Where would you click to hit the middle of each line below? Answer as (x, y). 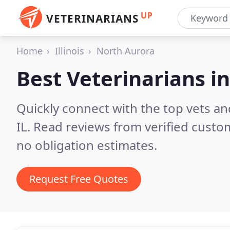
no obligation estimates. (87, 145)
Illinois (70, 51)
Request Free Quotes (79, 179)
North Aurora (126, 51)
